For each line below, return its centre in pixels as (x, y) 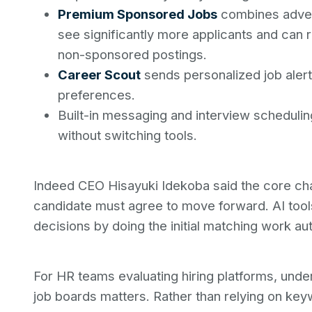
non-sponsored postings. (132, 54)
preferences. (96, 95)
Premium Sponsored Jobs (137, 14)
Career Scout (99, 75)
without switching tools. (127, 135)
